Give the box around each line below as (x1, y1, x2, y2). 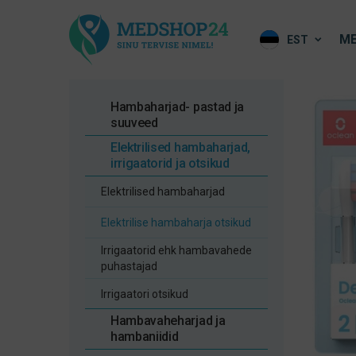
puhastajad (101, 260, 157, 273)
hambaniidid (110, 329, 179, 344)
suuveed (110, 115, 158, 130)
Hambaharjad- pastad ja (110, 99, 244, 114)
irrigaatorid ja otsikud (110, 156, 230, 171)
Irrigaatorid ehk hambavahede (101, 244, 252, 257)
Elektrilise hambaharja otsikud (101, 216, 251, 229)
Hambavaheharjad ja (110, 313, 226, 328)
